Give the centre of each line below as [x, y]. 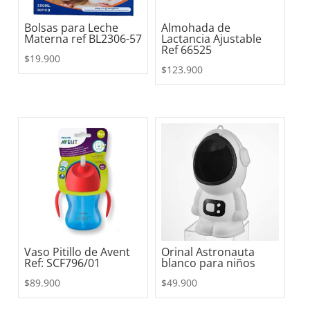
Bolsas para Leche [71, 28]
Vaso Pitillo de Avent [77, 252]
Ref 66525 [187, 50]
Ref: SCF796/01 [62, 263]
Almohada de [196, 28]
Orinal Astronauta [208, 252]
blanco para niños [209, 263]
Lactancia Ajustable [212, 39]
